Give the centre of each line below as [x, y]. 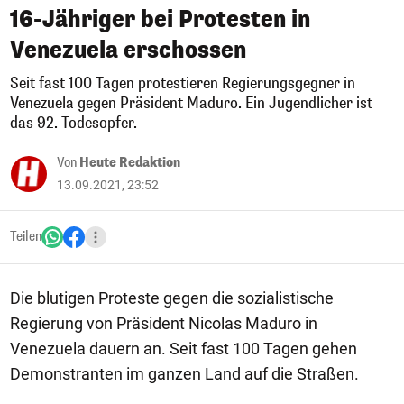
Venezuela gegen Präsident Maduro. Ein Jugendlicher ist [191, 103]
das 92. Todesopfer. [73, 123]
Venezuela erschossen [128, 50]
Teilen [26, 237]
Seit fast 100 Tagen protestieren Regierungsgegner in [183, 83]
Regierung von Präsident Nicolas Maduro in [164, 323]
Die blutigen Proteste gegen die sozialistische [172, 298]
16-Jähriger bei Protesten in [160, 19]
